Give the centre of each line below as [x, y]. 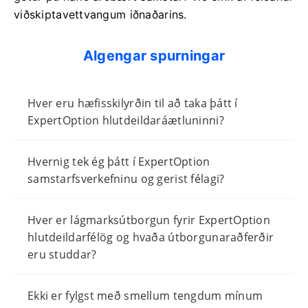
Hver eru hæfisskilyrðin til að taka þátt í [133, 103]
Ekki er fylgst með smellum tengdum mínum [145, 295]
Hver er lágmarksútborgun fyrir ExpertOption [149, 220]
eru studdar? [62, 254]
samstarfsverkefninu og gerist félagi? [126, 178]
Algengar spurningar [154, 55]
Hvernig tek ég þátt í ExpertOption [119, 161]
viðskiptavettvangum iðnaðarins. [100, 14]
